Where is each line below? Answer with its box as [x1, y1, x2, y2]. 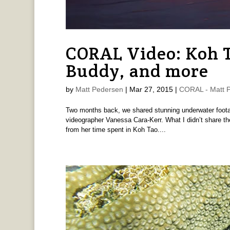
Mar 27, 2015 [129, 85, 173, 93]
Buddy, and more [65, 59, 208, 82]
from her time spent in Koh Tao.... [65, 125, 166, 133]
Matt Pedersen [75, 85, 123, 93]
